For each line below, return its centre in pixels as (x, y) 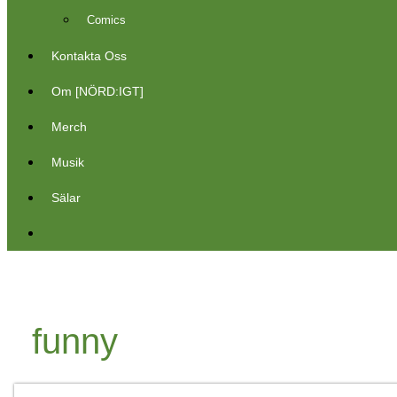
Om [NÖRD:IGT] (97, 91)
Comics (106, 20)
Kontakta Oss (89, 56)
